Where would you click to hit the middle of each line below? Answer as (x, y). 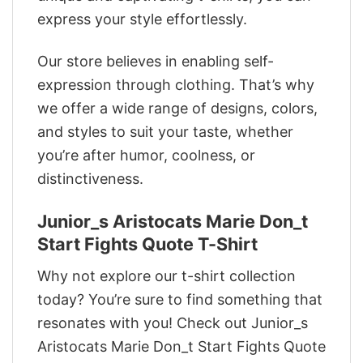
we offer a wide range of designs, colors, (177, 109)
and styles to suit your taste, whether (165, 132)
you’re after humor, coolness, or (146, 156)
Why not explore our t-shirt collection (167, 275)
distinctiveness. (90, 179)
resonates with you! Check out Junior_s (173, 322)
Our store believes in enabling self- (156, 62)
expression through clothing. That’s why (176, 85)
